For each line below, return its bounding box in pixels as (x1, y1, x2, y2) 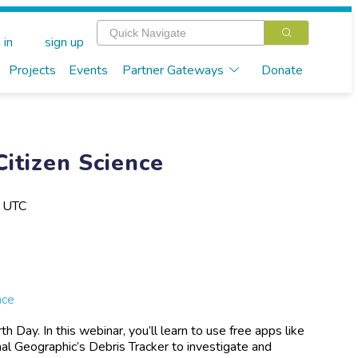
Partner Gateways (121, 62, 224, 79)
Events (68, 62, 108, 79)
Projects (8, 62, 56, 79)
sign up (44, 34, 84, 52)
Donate (261, 62, 303, 79)
